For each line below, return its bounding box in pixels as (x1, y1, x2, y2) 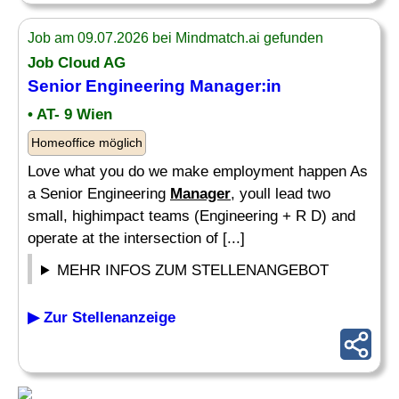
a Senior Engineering (28, 185, 170, 202)
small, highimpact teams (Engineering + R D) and (28, 208, 355, 224)
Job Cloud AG (28, 54, 126, 71)
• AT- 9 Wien (28, 106, 112, 123)
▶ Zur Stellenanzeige (28, 309, 175, 326)
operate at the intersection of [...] (28, 230, 245, 247)
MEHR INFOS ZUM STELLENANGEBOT (57, 262, 330, 279)
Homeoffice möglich (31, 135, 142, 150)
